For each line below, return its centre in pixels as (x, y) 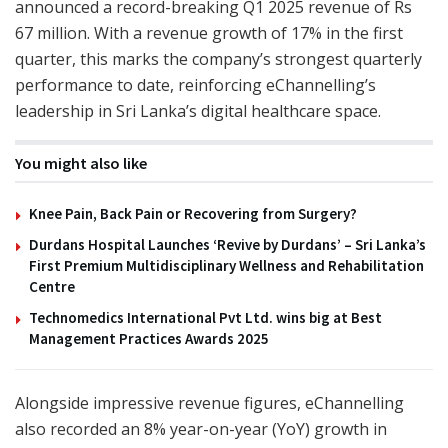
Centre (52, 286)
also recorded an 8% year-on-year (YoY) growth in (201, 428)
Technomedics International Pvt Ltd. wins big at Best (205, 317)
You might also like (81, 162)
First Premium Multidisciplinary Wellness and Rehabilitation (226, 265)
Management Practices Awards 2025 (149, 338)
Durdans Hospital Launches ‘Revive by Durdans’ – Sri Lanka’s (227, 244)
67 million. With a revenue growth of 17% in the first (209, 32)
